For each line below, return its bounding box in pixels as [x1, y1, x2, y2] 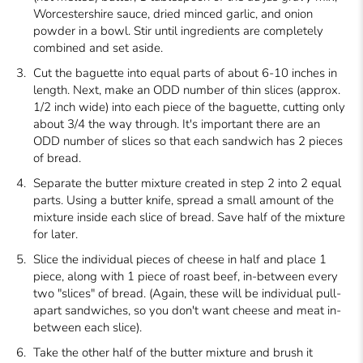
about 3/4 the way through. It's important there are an [33, 115, 321, 132]
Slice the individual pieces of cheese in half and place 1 [33, 250, 327, 267]
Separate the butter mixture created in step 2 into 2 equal [33, 174, 342, 191]
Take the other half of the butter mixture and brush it [33, 344, 314, 361]
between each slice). [33, 318, 143, 335]
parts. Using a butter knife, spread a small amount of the [33, 191, 335, 208]
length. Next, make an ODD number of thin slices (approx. [33, 81, 341, 98]
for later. [33, 225, 79, 242]
